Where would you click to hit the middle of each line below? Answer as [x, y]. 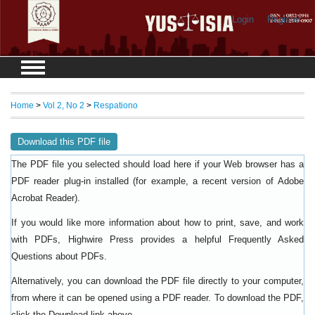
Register [284, 19]
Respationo [116, 105]
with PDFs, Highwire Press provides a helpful [120, 239]
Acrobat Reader [43, 198]
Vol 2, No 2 [64, 105]
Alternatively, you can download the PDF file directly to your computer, [157, 281]
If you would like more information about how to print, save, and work [157, 222]
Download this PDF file [64, 141]
